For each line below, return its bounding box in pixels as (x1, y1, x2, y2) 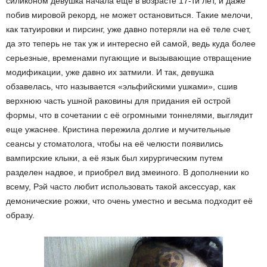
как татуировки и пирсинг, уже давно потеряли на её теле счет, (6, 24, 251, 34)
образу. (6, 210, 35, 220)
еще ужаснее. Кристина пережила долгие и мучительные (6, 125, 231, 134)
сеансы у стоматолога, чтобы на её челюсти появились (6, 139, 223, 148)
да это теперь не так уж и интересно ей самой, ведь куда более (6, 39, 256, 48)
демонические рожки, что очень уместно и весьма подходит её (6, 196, 253, 206)
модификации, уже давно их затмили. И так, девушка (6, 67, 214, 77)
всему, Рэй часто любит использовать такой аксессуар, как (6, 182, 235, 191)
